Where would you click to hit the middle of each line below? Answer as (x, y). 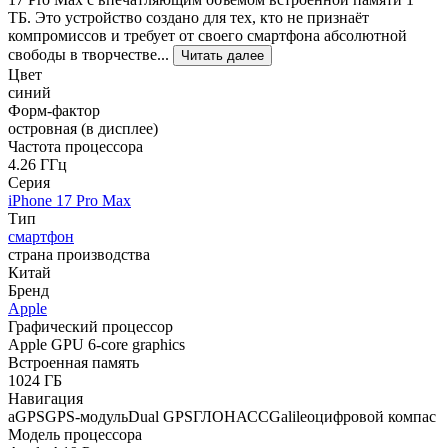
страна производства (79, 254)
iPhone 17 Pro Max (69, 200)
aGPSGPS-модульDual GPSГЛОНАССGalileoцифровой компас (222, 416)
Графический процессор (90, 326)
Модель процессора (75, 434)
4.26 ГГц (37, 164)
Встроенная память (73, 362)
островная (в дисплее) (83, 128)
